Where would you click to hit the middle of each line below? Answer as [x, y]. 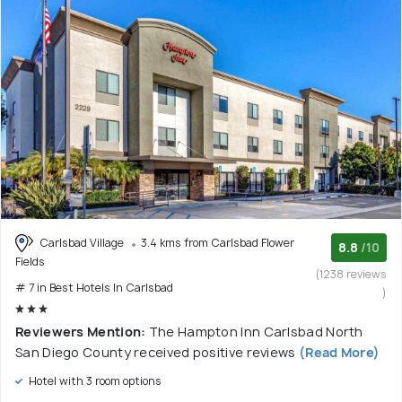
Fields [30, 262]
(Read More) [339, 353]
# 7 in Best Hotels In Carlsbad [94, 288]
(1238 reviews [351, 274]
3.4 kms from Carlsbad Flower [218, 242]
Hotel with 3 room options [94, 381]
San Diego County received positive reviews [157, 353]
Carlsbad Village [82, 242]
